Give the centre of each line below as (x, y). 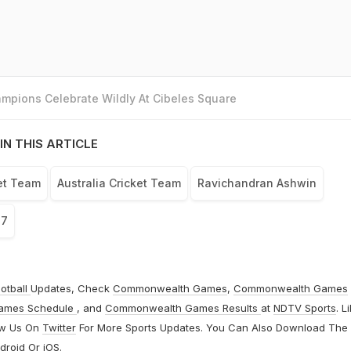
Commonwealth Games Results (183, 308)
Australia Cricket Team (119, 183)
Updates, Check (71, 289)
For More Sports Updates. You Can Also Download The (212, 328)
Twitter (59, 328)
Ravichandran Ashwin (257, 183)
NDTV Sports (304, 308)
